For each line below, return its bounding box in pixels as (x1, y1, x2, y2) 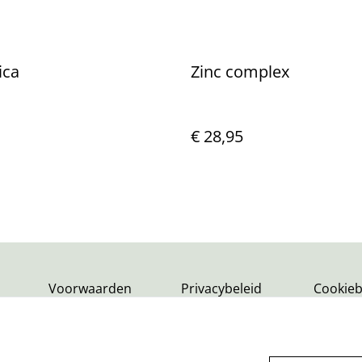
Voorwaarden (48, 280, 132, 297)
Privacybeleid (181, 280, 262, 297)
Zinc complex (191, 61, 289, 82)
